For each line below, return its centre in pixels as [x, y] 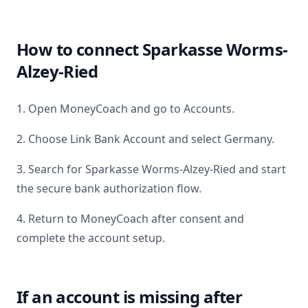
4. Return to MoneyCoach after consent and [130, 219]
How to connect [79, 49]
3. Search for [51, 169]
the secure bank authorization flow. [109, 188]
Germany [248, 139]
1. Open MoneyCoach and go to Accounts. [125, 109]
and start [261, 169]
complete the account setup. [91, 238]
